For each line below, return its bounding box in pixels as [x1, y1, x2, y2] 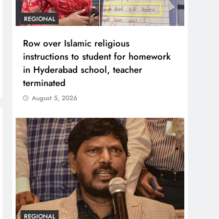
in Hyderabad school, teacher [23, 63, 143, 77]
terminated [23, 76, 66, 90]
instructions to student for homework [23, 50, 171, 64]
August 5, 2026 [32, 93, 78, 103]
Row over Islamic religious [23, 37, 130, 50]
